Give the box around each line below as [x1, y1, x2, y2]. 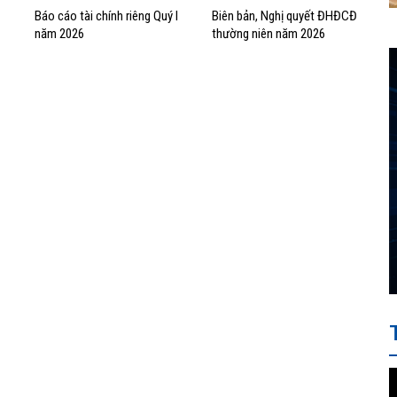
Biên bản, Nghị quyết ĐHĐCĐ [212, 8, 357, 25]
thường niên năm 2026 [212, 26, 325, 43]
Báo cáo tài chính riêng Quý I [35, 8, 178, 25]
